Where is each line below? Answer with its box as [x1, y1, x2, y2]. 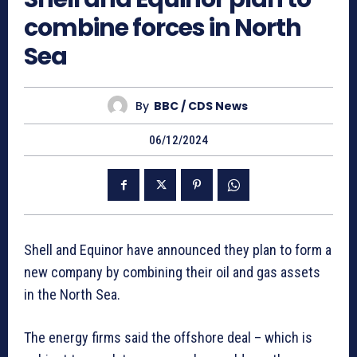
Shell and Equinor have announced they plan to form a [24, 241, 331, 259]
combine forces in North [24, 11, 301, 45]
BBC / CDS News [153, 97, 248, 114]
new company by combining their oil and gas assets [24, 264, 320, 281]
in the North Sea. [24, 286, 120, 304]
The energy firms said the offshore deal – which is [24, 329, 312, 347]
